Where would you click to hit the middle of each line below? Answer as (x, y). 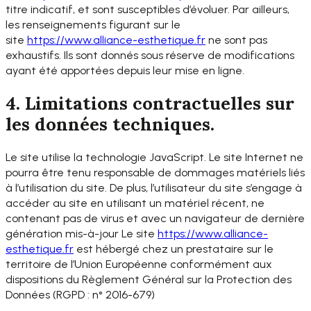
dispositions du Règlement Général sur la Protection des (149, 279)
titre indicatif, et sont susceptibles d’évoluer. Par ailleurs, (148, 10)
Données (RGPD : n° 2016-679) (80, 294)
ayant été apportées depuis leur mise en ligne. (125, 71)
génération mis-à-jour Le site (82, 233)
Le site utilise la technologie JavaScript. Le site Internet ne (154, 157)
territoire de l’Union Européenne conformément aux (139, 264)
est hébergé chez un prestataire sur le (174, 249)
